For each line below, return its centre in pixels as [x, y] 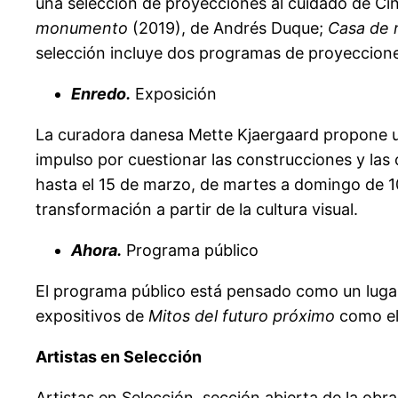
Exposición [174, 93]
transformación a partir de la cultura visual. [197, 209]
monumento [82, 28]
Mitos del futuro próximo [242, 315]
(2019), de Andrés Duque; [228, 28]
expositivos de [92, 315]
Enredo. [101, 93]
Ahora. [96, 250]
